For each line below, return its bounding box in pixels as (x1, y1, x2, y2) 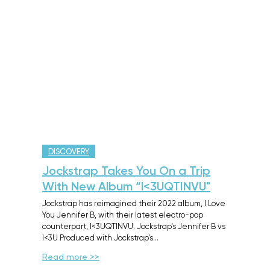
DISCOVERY (48, 148, 89, 156)
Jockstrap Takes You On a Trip (42, 166, 210, 178)
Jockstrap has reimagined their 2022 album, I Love (42, 200, 225, 208)
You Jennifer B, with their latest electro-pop (42, 212, 203, 219)
